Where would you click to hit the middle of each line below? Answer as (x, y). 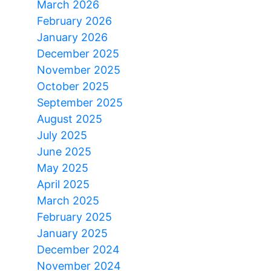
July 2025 (62, 135)
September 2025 (80, 102)
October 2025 (73, 86)
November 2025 (79, 70)
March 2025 (68, 200)
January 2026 (72, 37)
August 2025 (70, 119)
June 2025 (64, 151)
